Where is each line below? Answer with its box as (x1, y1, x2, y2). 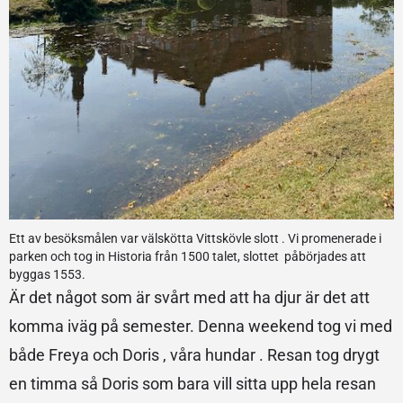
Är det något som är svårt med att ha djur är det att (9, 287, 370, 307)
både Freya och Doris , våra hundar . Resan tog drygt (9, 345, 380, 364)
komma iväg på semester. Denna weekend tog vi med (9, 316, 392, 336)
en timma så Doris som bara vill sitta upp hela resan (9, 373, 376, 393)
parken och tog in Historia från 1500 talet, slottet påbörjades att (9, 248, 366, 264)
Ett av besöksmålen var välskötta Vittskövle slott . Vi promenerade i (9, 230, 381, 246)
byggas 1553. (9, 266, 85, 282)
